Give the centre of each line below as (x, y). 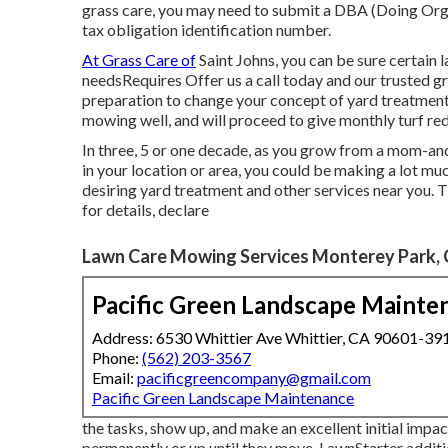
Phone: (117, 357)
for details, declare (145, 209)
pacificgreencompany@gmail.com (254, 377)
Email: (114, 377)
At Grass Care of (139, 59)
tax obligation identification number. (206, 29)
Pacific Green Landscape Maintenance (223, 397)
